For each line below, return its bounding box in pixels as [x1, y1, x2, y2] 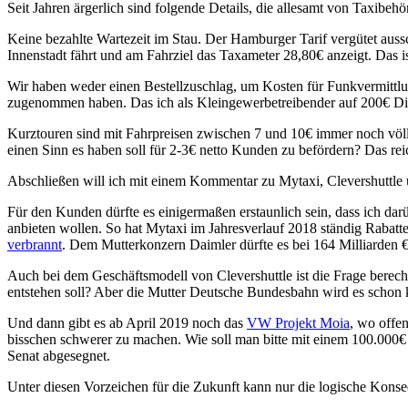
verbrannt [7, 236, 62, 252]
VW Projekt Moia [247, 314, 350, 331]
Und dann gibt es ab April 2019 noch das [7, 314, 247, 331]
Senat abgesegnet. [7, 347, 110, 363]
